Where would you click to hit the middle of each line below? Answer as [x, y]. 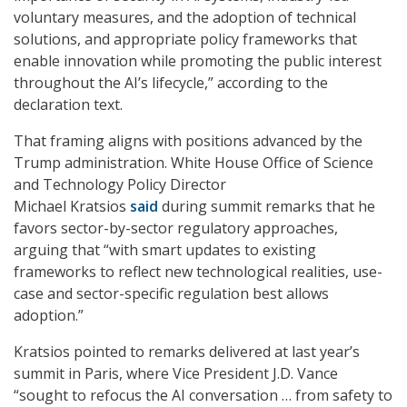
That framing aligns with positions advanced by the [188, 141]
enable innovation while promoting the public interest [198, 61]
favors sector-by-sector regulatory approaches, [176, 228]
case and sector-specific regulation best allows [171, 294]
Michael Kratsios [72, 207]
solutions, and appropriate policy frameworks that [185, 40]
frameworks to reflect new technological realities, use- [198, 272]
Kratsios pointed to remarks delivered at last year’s [187, 352]
